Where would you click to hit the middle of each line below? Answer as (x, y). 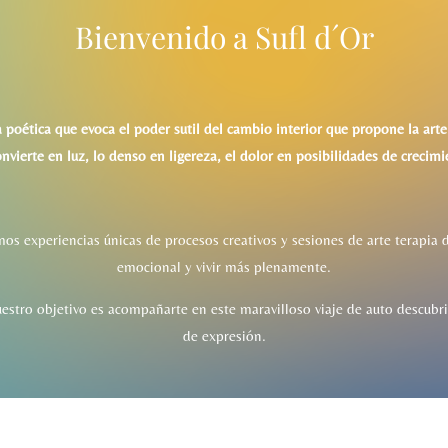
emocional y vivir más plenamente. (224, 266)
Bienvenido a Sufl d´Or (224, 36)
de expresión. (224, 335)
